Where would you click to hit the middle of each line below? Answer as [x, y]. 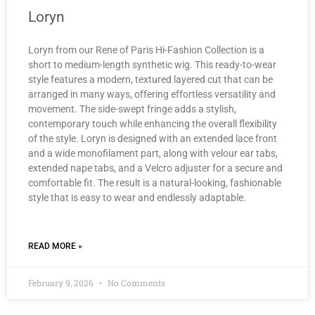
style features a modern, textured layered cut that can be [150, 79]
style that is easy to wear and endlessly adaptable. [137, 197]
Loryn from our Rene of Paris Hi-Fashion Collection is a [146, 50]
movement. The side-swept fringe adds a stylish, [132, 109]
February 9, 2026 [62, 282]
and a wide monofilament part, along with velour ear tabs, [153, 153]
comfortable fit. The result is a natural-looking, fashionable [155, 182]
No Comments [135, 282]
